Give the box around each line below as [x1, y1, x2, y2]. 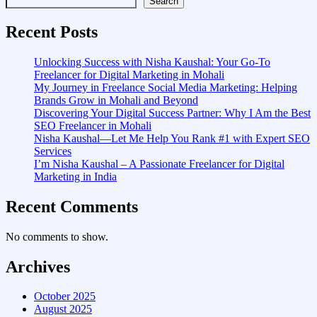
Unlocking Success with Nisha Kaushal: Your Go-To [34, 55, 270, 68]
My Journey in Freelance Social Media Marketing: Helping [34, 81, 297, 93]
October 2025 [34, 290, 96, 303]
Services [34, 144, 71, 157]
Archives [6, 257, 70, 276]
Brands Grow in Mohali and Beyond [34, 93, 198, 106]
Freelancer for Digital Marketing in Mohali [34, 68, 224, 81]
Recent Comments [6, 197, 138, 216]
